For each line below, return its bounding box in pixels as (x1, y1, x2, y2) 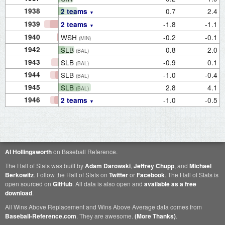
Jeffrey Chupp (134, 161, 174, 170)
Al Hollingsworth (5, 147, 52, 156)
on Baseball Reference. (52, 147, 118, 156)
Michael (189, 161, 211, 170)
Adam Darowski (85, 161, 131, 170)
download (5, 188, 32, 197)
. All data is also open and (72, 179, 144, 188)
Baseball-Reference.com (5, 211, 76, 220)
